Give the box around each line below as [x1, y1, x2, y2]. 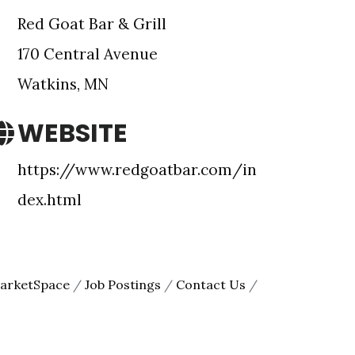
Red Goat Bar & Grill [17, 14, 166, 33]
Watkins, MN [17, 74, 116, 94]
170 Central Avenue [17, 44, 158, 63]
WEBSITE [17, 115, 128, 151]
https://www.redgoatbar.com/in [17, 160, 257, 179]
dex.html [17, 190, 82, 209]
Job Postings [84, 277, 161, 292]
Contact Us [175, 277, 246, 292]
